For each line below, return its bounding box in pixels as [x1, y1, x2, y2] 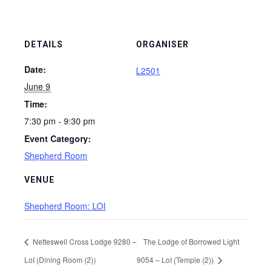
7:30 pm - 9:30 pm [24, 115, 95, 127]
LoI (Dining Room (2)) [24, 254, 96, 265]
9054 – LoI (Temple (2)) [137, 254, 216, 265]
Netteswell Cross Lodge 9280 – [31, 236, 137, 247]
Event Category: [24, 132, 91, 144]
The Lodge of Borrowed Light [143, 236, 240, 247]
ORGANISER [136, 39, 189, 49]
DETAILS [24, 39, 63, 49]
